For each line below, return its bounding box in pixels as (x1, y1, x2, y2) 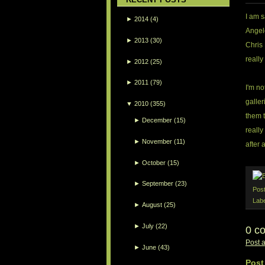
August (142, 201, 163, 209)
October (142, 159, 166, 166)
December (142, 116, 173, 124)
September (142, 180, 174, 188)
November (142, 137, 173, 145)
